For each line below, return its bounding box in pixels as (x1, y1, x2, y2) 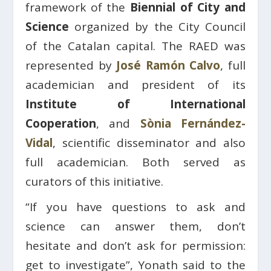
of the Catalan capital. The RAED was (25, 38, 246, 54)
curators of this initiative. (25, 173, 164, 189)
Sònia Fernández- (140, 115, 246, 131)
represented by (25, 57, 117, 73)
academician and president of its (25, 76, 246, 93)
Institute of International (25, 96, 246, 112)
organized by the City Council (69, 18, 246, 34)
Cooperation (25, 115, 97, 131)
